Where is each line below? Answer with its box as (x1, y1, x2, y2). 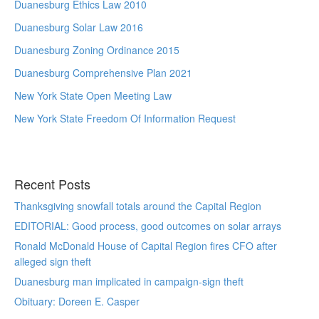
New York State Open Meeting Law (14, 88, 172, 103)
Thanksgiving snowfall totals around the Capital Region (14, 199, 261, 213)
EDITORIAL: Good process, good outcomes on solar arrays (14, 219, 281, 233)
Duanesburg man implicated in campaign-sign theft (14, 274, 244, 288)
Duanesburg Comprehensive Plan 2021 (14, 66, 192, 80)
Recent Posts (14, 174, 90, 193)
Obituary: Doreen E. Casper (14, 294, 140, 308)
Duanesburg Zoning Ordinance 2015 (14, 43, 179, 57)
